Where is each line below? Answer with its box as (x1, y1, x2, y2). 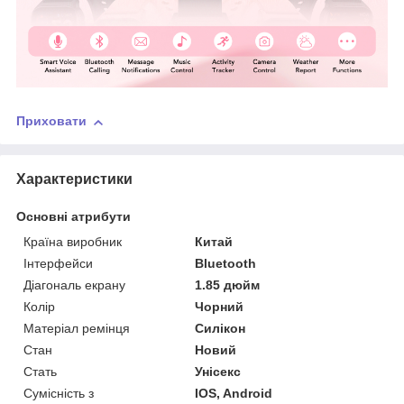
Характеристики (16, 171, 133, 188)
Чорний (195, 299, 244, 315)
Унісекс (195, 364, 242, 380)
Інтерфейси (23, 256, 93, 271)
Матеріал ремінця (23, 321, 130, 336)
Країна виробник (23, 234, 122, 250)
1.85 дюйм (195, 278, 261, 293)
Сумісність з (23, 386, 94, 401)
